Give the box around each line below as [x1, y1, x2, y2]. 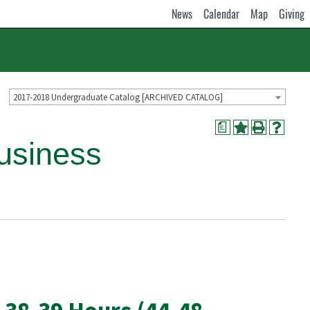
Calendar [203, 6, 239, 22]
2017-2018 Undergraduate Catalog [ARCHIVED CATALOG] [13, 91, 223, 103]
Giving [279, 6, 304, 22]
